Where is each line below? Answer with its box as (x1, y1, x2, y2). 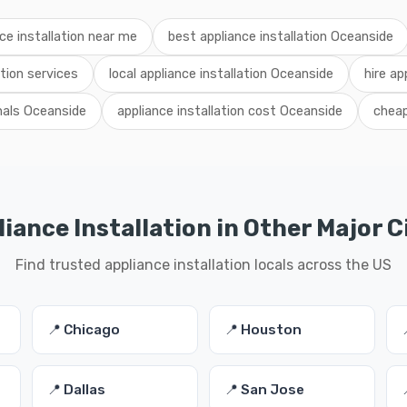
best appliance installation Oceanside (167, 29, 393, 45)
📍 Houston (223, 322, 302, 338)
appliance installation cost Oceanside (116, 104, 342, 119)
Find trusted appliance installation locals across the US (15, 256, 392, 273)
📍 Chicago (46, 322, 120, 338)
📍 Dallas (46, 382, 105, 398)
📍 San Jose (223, 382, 304, 398)
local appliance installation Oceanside (109, 66, 333, 82)
